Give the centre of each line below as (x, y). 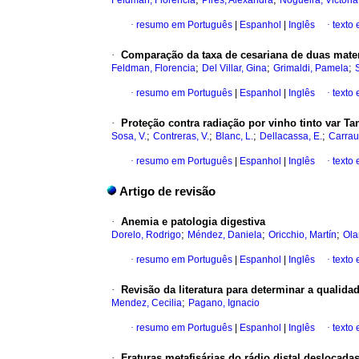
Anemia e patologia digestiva (193, 222)
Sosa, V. (129, 137)
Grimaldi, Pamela (311, 69)
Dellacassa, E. (291, 137)
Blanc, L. (234, 137)
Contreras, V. (181, 137)
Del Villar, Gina (234, 69)
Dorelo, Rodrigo (146, 235)
